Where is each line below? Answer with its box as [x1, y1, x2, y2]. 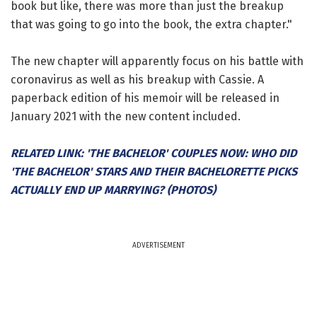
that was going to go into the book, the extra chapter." [11, 17, 292, 31]
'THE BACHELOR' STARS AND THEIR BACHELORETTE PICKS [11, 164, 297, 178]
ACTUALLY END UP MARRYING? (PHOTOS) [11, 183, 216, 197]
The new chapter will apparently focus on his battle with [11, 54, 304, 68]
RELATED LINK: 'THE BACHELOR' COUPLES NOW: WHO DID [11, 146, 296, 160]
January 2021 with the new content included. [11, 109, 241, 123]
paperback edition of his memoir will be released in [11, 91, 279, 105]
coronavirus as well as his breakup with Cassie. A [11, 72, 264, 86]
